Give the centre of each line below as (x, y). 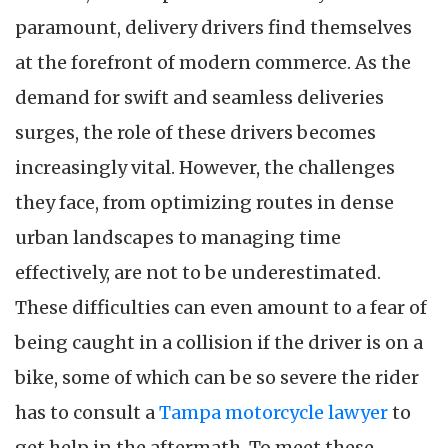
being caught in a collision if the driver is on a (219, 343)
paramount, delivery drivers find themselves (213, 28)
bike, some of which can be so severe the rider (217, 378)
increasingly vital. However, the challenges (205, 168)
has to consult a (87, 413)
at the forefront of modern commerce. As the (213, 63)
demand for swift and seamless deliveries (199, 98)
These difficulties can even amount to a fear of (221, 308)
